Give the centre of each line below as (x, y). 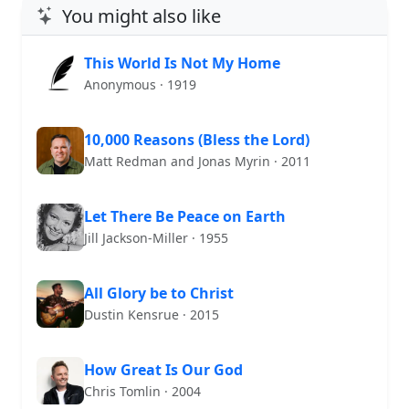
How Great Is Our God (163, 370)
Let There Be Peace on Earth (185, 217)
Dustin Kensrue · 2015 (152, 315)
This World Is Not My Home (182, 63)
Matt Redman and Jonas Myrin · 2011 (197, 162)
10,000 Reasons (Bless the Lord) (197, 140)
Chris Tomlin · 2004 (142, 392)
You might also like (142, 16)
